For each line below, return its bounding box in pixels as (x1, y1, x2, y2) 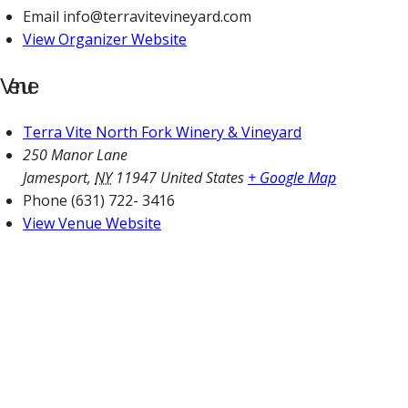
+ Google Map (248, 168, 336, 189)
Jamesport (23, 168, 87, 189)
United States (160, 168, 244, 189)
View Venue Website (23, 213, 161, 234)
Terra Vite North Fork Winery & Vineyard (23, 122, 301, 143)
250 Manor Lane (23, 145, 127, 166)
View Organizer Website (23, 28, 187, 49)
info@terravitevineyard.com (63, 5, 251, 26)
